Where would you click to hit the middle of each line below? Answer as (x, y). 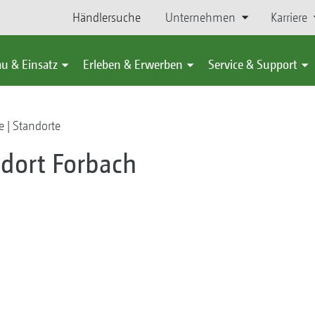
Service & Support (253, 64)
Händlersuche (107, 17)
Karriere (289, 17)
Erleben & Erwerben (133, 64)
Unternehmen (200, 17)
